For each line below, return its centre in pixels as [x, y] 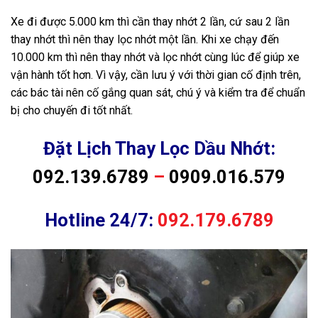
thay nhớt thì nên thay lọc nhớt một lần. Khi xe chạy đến [145, 40]
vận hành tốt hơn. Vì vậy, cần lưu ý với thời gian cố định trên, [156, 75]
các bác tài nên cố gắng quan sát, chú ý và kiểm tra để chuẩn [158, 93]
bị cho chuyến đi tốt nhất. [72, 111]
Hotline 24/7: [101, 220]
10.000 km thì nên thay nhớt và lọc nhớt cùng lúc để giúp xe [155, 57]
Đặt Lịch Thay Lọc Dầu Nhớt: [159, 149]
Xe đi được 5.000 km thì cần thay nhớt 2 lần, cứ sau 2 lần [150, 22]
